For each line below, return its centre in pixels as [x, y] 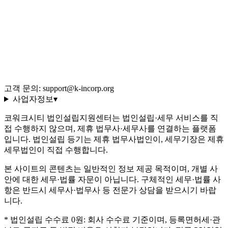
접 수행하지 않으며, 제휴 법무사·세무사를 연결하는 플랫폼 [110, 129]
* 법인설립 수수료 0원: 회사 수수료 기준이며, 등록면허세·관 [112, 220]
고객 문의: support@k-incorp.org [59, 89]
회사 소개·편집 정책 [60, 8]
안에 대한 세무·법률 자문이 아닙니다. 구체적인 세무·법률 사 [112, 180]
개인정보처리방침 [57, 56]
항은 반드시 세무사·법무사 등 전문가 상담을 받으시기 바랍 [110, 190]
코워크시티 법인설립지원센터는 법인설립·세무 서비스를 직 [111, 118]
